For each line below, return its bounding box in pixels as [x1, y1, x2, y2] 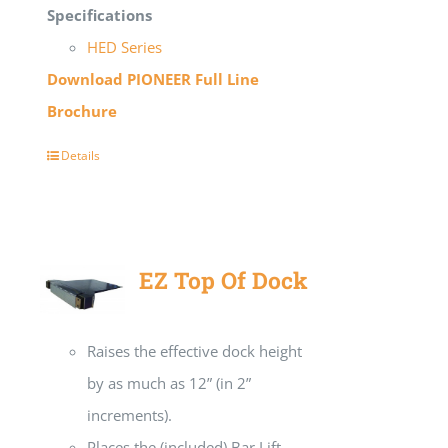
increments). [87, 404, 173, 425]
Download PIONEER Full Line [47, 68, 260, 89]
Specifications [47, 4, 153, 25]
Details [61, 146, 101, 164]
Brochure [47, 100, 118, 121]
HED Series [87, 36, 163, 57]
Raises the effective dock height [87, 340, 303, 361]
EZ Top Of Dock [139, 264, 309, 295]
